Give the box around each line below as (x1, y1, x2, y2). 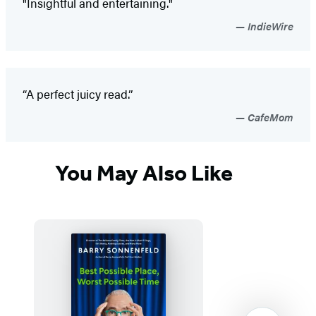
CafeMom (245, 109, 293, 124)
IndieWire (245, 18, 293, 33)
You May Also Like (55, 159, 233, 187)
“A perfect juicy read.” (23, 85, 133, 102)
